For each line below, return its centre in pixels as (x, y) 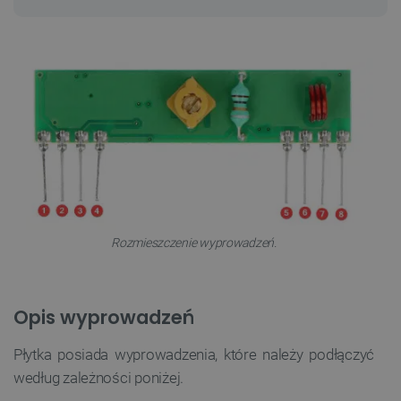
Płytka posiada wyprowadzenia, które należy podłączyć (194, 354)
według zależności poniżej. (98, 377)
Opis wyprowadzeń (104, 317)
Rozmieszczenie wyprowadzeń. (194, 242)
